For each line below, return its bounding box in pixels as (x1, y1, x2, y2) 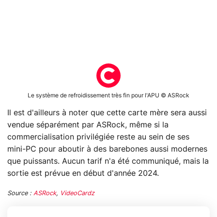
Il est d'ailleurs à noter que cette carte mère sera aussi (7, 108, 207, 117)
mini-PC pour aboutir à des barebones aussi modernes (7, 145, 207, 153)
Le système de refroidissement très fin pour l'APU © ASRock (28, 92, 189, 98)
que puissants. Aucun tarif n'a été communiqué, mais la (7, 157, 209, 165)
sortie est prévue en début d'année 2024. (7, 169, 159, 177)
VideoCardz (60, 190, 94, 197)
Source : (7, 190, 33, 197)
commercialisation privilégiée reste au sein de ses (7, 133, 189, 141)
